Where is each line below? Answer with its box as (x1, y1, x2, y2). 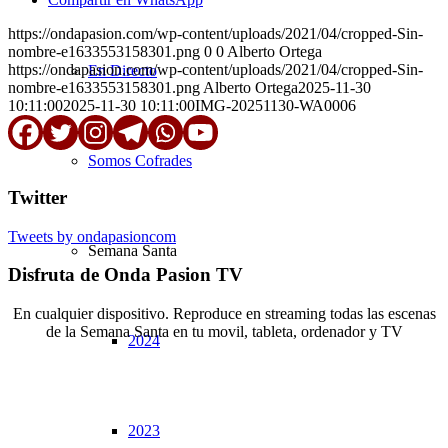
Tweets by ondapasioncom (8, 227, 176, 245)
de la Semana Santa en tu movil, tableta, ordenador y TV (45, 323, 403, 341)
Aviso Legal (193, 409, 270, 427)
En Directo (88, 62, 157, 79)
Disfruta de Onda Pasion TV (8, 264, 243, 286)
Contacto (281, 409, 338, 427)
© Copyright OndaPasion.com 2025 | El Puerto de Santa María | (32, 391, 440, 409)
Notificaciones (349, 409, 440, 427)
